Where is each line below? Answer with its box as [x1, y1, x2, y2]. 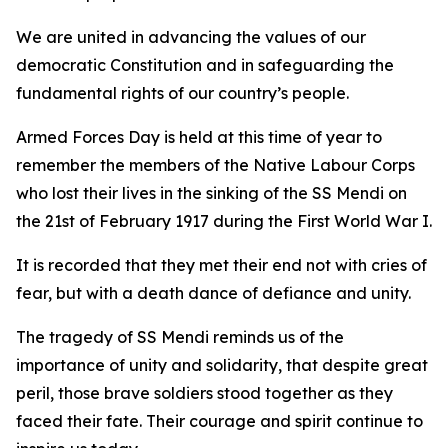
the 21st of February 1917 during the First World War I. [16, 211, 432, 231]
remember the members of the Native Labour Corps [16, 155, 415, 175]
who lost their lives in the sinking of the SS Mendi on [16, 183, 407, 203]
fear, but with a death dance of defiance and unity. [16, 283, 415, 303]
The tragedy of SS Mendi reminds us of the [16, 327, 344, 347]
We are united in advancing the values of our [16, 27, 366, 47]
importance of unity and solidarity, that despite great [16, 355, 428, 375]
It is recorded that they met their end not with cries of [16, 255, 427, 275]
